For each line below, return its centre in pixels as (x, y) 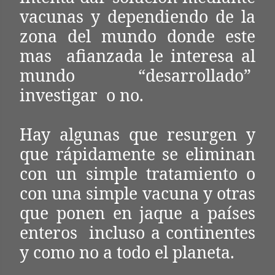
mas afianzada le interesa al (137, 56)
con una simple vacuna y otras (137, 193)
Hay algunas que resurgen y (137, 134)
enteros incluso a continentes (137, 233)
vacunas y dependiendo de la (137, 17)
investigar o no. (82, 95)
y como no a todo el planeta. (127, 252)
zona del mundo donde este (137, 36)
